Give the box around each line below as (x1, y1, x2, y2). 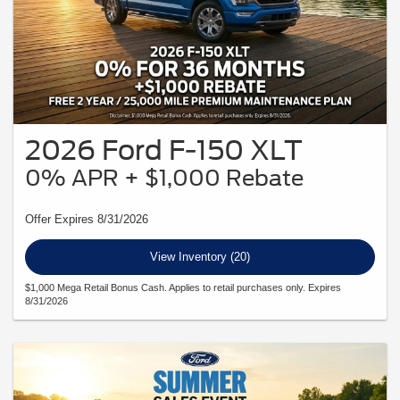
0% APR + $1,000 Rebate (25, 165, 304, 192)
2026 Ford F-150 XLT (25, 134, 303, 167)
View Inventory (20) (150, 250, 250, 264)
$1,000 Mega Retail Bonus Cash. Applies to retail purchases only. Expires (25, 281, 341, 293)
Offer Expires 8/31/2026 (25, 212, 148, 227)
